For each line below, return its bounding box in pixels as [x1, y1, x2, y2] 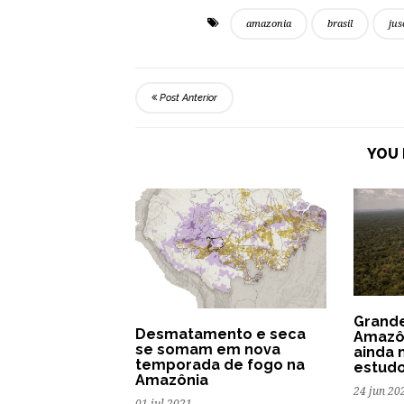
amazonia [246, 17, 291, 30]
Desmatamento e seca [135, 325, 306, 343]
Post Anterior [157, 91, 217, 104]
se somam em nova [135, 340, 280, 358]
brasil [327, 17, 353, 30]
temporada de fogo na [135, 355, 305, 373]
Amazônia [135, 371, 208, 389]
